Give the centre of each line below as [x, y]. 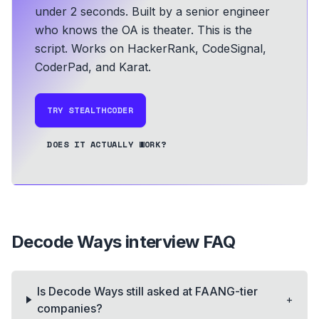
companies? [70, 308]
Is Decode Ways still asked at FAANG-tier [148, 291]
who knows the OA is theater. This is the [143, 30]
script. [51, 48]
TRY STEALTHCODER [90, 110]
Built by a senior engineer [201, 11]
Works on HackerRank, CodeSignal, [167, 48]
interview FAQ [178, 242]
